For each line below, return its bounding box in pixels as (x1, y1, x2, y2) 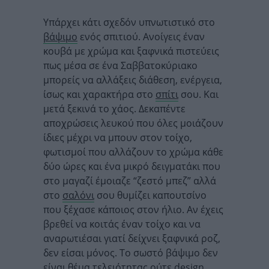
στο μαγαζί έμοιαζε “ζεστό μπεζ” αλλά (43, 174, 216, 188)
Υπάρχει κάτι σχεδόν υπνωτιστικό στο (43, 16, 215, 29)
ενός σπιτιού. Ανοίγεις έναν (77, 30, 205, 44)
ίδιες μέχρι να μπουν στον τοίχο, (43, 131, 192, 145)
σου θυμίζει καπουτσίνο (94, 189, 207, 202)
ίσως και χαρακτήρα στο (43, 88, 156, 101)
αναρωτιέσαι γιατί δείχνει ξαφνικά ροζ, (43, 232, 220, 246)
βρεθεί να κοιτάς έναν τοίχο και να (43, 217, 201, 231)
